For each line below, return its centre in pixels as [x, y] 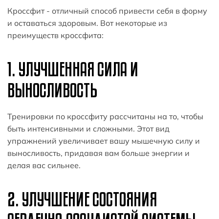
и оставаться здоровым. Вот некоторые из [87, 23]
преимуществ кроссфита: [55, 35]
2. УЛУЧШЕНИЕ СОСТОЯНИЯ [82, 199]
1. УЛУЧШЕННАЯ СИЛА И [73, 69]
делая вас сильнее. [44, 165]
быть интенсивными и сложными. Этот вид [88, 129]
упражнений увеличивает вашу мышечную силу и [104, 141]
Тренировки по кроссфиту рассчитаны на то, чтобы [105, 117]
